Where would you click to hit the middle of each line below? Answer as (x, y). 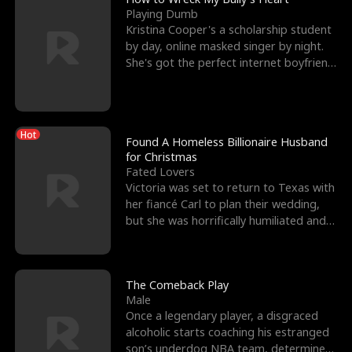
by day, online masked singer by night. (225, 46)
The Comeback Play (178, 284)
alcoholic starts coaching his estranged (228, 332)
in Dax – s (152, 79)
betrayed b (155, 236)
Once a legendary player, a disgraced (222, 315)
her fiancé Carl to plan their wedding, (223, 203)
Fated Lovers (161, 171)
